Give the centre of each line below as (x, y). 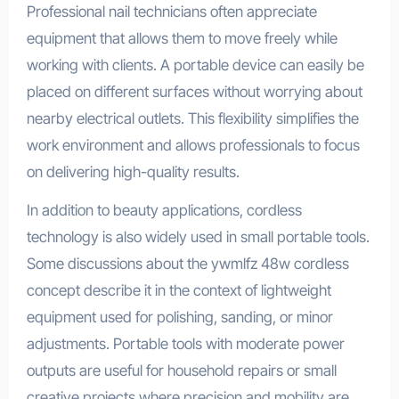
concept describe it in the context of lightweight (179, 291)
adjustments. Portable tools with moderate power (185, 344)
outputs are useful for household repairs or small (181, 371)
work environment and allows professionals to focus (193, 146)
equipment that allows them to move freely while (182, 39)
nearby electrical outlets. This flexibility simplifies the (192, 119)
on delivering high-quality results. (133, 172)
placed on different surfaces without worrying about (194, 92)
